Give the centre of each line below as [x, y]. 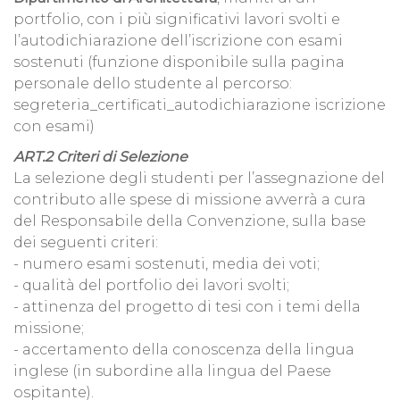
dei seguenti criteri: [86, 243]
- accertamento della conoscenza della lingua [184, 350]
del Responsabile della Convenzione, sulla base [190, 221]
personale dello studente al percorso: [153, 84]
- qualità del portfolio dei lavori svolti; [151, 286]
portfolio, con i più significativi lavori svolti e [177, 20]
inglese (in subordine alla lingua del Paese [172, 371]
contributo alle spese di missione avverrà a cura [190, 200]
